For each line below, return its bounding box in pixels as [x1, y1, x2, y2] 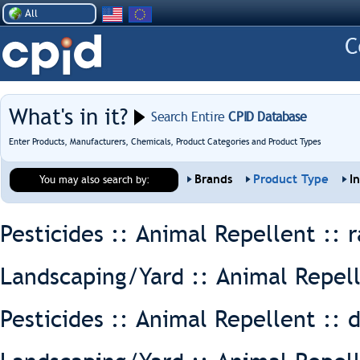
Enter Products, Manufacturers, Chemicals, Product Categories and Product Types [9, 137, 321, 147]
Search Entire [151, 109, 225, 125]
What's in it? [9, 104, 128, 130]
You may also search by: [39, 174, 150, 186]
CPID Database [224, 109, 307, 125]
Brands [194, 172, 232, 186]
